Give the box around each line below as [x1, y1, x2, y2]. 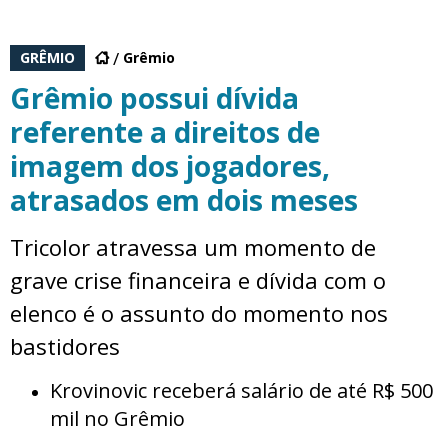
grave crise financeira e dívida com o [10, 265, 386, 296]
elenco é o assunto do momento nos [10, 298, 388, 329]
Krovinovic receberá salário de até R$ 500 [50, 377, 433, 405]
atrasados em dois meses [10, 181, 358, 220]
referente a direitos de [10, 113, 320, 152]
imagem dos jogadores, [10, 147, 330, 186]
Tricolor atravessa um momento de [10, 232, 376, 263]
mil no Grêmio [50, 405, 185, 433]
